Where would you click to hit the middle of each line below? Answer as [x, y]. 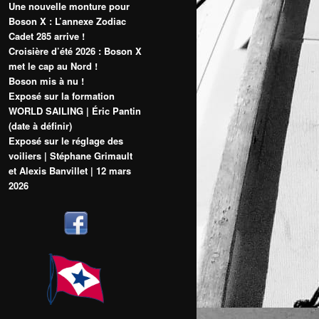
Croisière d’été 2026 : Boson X [75, 51]
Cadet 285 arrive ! [47, 36]
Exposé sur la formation [62, 95]
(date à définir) [40, 125]
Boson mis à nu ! [46, 80]
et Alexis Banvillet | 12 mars [70, 170]
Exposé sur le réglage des [66, 140]
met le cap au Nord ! [53, 66]
